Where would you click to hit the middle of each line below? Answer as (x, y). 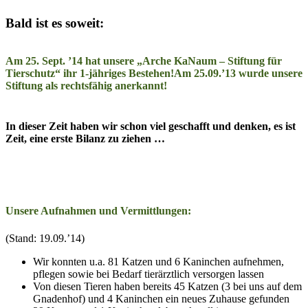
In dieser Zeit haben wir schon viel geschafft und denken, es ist (151, 126)
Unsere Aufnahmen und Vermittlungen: (98, 211)
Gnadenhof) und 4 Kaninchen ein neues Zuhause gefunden (161, 298)
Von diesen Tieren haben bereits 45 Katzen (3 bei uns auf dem (167, 286)
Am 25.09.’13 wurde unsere (238, 73)
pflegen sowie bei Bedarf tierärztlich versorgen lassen (148, 274)
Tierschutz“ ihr (43, 73)
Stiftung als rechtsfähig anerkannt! (86, 85)
